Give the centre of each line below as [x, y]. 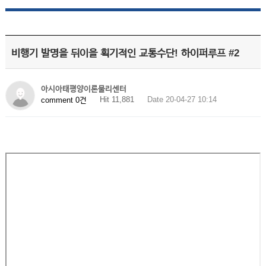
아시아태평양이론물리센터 [83, 89]
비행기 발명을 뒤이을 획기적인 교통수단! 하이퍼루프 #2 [125, 53]
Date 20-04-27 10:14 [182, 99]
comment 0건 [64, 100]
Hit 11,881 [117, 99]
